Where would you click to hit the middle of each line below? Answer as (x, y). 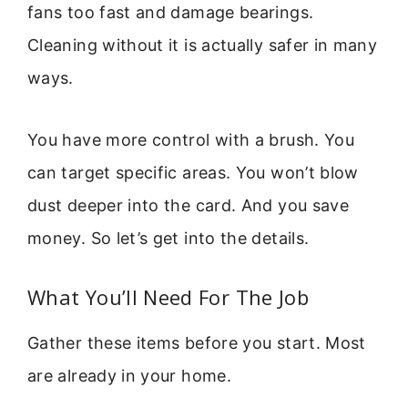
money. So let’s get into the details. (168, 239)
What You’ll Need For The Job (168, 296)
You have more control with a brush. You (191, 140)
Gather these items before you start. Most (197, 342)
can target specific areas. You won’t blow (193, 173)
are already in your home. (129, 375)
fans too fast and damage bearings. (171, 12)
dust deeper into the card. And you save (189, 206)
